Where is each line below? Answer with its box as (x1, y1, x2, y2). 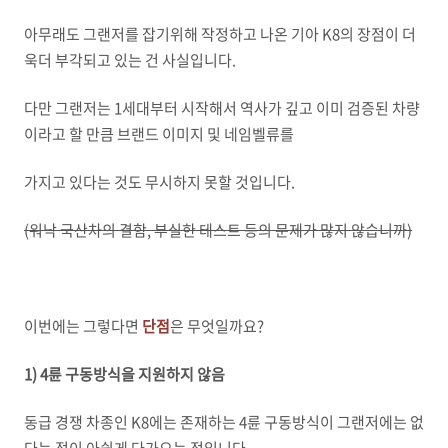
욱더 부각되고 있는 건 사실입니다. (24, 49, 236, 72)
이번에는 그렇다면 (24, 315, 142, 338)
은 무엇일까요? (170, 315, 264, 338)
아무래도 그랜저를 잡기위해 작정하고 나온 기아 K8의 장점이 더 (24, 23, 416, 46)
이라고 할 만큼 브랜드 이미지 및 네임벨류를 (24, 123, 294, 146)
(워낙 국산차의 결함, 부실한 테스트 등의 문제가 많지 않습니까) (24, 219, 412, 242)
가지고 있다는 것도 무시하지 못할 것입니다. (24, 171, 295, 194)
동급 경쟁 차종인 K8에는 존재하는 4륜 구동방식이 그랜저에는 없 (24, 411, 424, 434)
